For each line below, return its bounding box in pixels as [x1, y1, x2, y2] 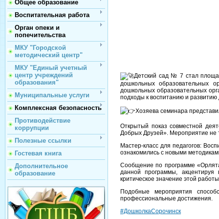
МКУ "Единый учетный [15, 64, 87, 71]
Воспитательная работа [15, 11, 89, 19]
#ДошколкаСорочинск [120, 207, 181, 215]
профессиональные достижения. [120, 195, 213, 202]
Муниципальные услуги [15, 91, 89, 99]
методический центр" [15, 51, 83, 59]
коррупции [15, 124, 49, 131]
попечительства [15, 31, 66, 39]
